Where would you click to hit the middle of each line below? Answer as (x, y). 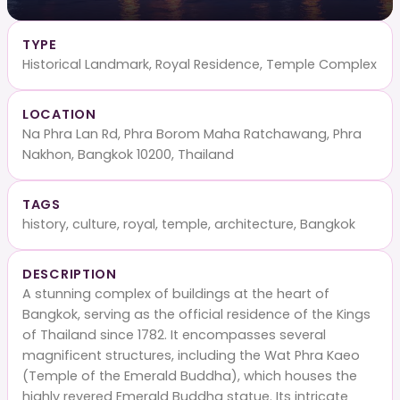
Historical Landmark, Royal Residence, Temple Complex (200, 64)
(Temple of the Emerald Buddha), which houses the (190, 375)
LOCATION (59, 114)
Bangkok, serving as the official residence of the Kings (196, 314)
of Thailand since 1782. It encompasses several (174, 334)
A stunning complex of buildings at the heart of (176, 293)
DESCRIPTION (70, 274)
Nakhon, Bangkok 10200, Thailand (128, 154)
